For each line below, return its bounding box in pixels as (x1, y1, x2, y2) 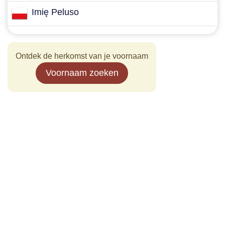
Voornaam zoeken (45, 68, 119, 78)
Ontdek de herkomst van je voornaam (16, 52, 148, 60)
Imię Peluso (32, 7, 79, 17)
